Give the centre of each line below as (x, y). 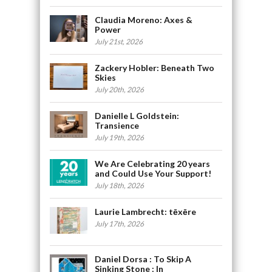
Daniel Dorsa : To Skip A (143, 259)
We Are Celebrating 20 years (153, 163)
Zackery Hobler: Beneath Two (155, 67)
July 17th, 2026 (120, 223)
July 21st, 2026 (119, 41)
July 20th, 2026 (120, 89)
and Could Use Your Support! (153, 173)
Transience (117, 125)
